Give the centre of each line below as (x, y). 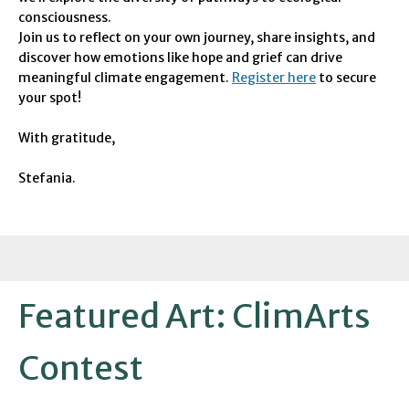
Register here (274, 78)
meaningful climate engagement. (125, 78)
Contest (81, 368)
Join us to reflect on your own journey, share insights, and (197, 37)
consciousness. (65, 17)
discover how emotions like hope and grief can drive (180, 58)
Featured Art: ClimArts (194, 316)
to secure (346, 78)
